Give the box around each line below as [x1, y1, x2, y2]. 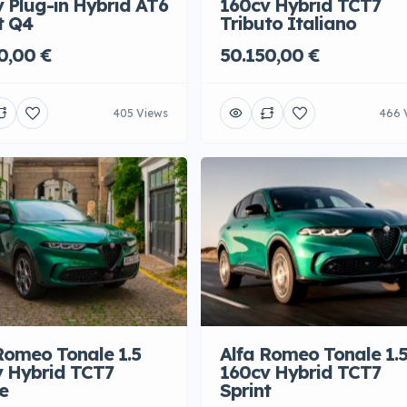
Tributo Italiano [220, 13, 356, 36]
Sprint [220, 380, 271, 403]
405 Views [114, 106, 168, 121]
